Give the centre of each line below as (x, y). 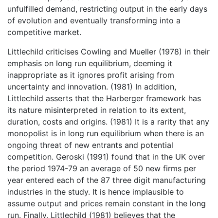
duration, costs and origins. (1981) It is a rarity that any (108, 122)
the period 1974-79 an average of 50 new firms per (102, 169)
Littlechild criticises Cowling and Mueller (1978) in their (109, 52)
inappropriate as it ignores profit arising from (91, 75)
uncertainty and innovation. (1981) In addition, (92, 87)
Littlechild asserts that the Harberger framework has (104, 99)
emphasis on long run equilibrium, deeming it (90, 64)
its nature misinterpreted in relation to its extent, (97, 110)
